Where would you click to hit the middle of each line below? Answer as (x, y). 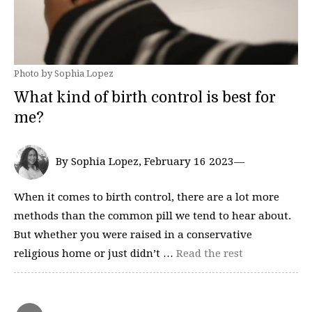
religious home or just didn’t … (95, 253)
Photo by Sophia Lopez (64, 73)
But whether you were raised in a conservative (133, 235)
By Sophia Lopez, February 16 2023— (150, 161)
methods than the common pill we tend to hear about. (153, 216)
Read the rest (210, 253)
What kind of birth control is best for (145, 97)
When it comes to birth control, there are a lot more (147, 197)
